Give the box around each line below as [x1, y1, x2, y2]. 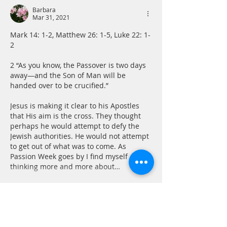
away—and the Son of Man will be [10, 70, 128, 81]
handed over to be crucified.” [10, 81, 108, 91]
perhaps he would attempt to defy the [10, 121, 141, 131]
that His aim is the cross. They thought [10, 111, 143, 121]
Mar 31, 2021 [32, 13, 70, 22]
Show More [10, 190, 48, 200]
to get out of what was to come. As [10, 141, 128, 152]
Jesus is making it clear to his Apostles [10, 101, 141, 111]
